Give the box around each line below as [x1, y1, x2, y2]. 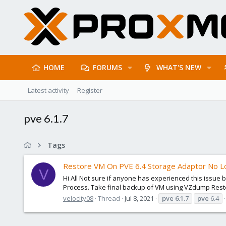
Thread [98, 193, 120, 203]
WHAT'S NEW [156, 63, 202, 72]
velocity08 [63, 193, 93, 203]
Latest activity [28, 86, 69, 95]
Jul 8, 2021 [125, 193, 154, 203]
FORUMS [92, 63, 122, 72]
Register [77, 86, 102, 95]
